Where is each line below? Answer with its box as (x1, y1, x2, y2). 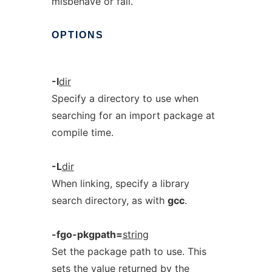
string (122, 228, 149, 240)
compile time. (51, 126, 114, 138)
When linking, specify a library (51, 177, 189, 189)
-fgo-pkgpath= (51, 228, 123, 240)
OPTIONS (51, 30, 104, 40)
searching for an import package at (51, 109, 215, 121)
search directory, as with (51, 194, 168, 206)
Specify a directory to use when (51, 92, 199, 104)
